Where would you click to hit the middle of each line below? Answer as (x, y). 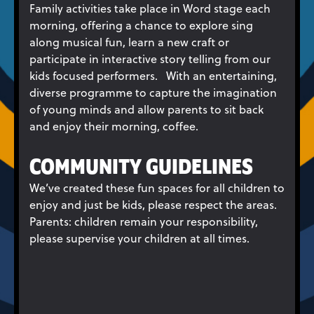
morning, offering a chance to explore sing (141, 25)
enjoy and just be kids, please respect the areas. (153, 204)
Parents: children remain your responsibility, (144, 221)
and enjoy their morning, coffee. (114, 126)
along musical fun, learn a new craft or (129, 42)
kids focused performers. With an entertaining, (153, 75)
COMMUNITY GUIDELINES (141, 168)
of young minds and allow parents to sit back (146, 109)
